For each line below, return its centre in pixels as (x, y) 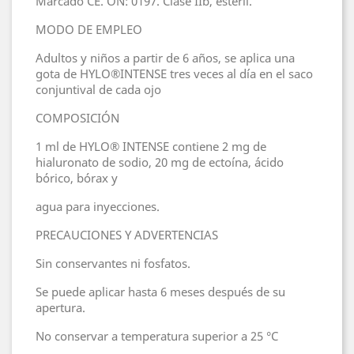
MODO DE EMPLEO (89, 29)
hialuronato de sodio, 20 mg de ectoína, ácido (160, 162)
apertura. (60, 307)
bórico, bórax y (77, 177)
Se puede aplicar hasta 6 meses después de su (160, 291)
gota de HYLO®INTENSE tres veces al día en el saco (174, 73)
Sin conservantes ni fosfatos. (113, 263)
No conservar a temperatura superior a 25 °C (158, 335)
